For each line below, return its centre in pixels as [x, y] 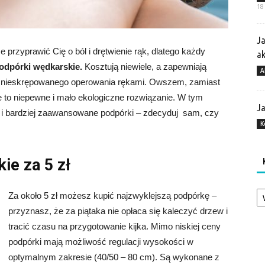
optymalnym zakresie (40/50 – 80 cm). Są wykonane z [114, 257]
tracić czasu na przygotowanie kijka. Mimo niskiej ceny [114, 226]
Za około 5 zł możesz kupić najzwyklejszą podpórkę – [112, 195]
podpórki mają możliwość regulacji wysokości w [101, 242]
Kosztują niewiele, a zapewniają [144, 67]
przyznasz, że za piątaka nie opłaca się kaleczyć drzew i [118, 211]
